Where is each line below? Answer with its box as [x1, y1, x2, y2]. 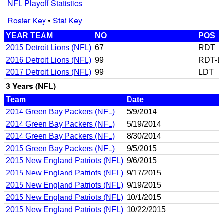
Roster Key [7, 15, 46, 26]
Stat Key [53, 15, 82, 26]
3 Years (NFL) [6, 80, 56, 91]
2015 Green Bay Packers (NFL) [6, 144, 115, 153]
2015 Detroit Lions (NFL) [6, 44, 91, 52]
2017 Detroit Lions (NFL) [6, 68, 91, 76]
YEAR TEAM [6, 31, 53, 40]
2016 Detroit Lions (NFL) [6, 56, 91, 64]
